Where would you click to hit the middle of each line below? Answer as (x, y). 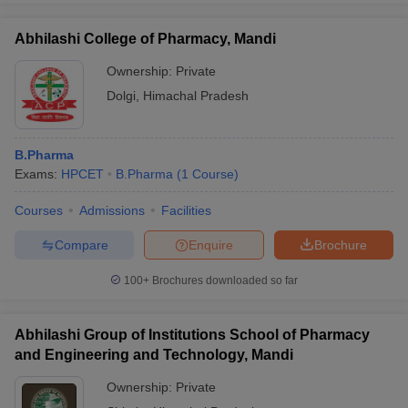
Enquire (211, 245)
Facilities (186, 210)
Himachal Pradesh (196, 96)
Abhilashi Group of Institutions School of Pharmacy (192, 335)
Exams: (38, 174)
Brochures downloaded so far (224, 280)
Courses (39, 210)
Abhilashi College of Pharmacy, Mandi (145, 39)
